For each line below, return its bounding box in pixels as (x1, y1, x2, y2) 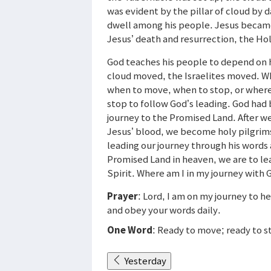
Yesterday (124, 253, 166, 267)
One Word (107, 223, 152, 237)
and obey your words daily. (107, 203, 221, 217)
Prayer (107, 189, 138, 203)
